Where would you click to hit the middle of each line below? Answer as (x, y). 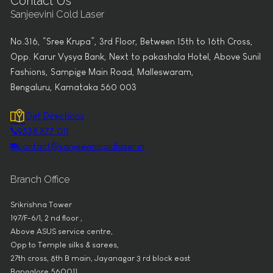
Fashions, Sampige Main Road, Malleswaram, (102, 72)
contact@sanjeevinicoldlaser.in (81, 146)
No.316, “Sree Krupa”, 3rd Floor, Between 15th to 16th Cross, (132, 41)
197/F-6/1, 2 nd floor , (47, 218)
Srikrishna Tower (41, 205)
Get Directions (55, 115)
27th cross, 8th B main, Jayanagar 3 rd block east (101, 258)
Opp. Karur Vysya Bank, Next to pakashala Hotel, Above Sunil (136, 56)
